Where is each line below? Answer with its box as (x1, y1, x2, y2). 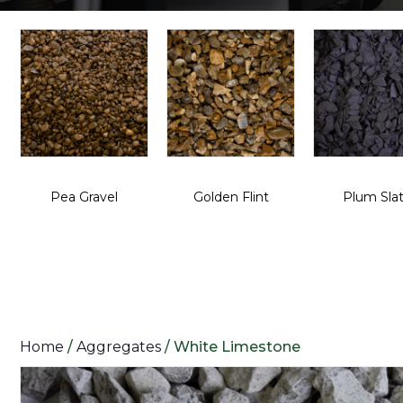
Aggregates (76, 338, 161, 355)
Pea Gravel (50, 189, 118, 205)
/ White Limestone (161, 338, 300, 355)
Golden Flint (193, 189, 269, 205)
